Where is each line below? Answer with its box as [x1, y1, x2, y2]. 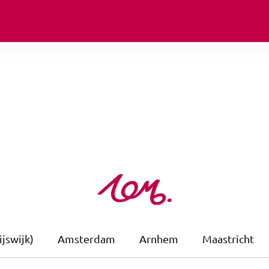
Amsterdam [58, 232, 115, 245]
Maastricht [202, 232, 254, 245]
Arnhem [139, 232, 178, 245]
